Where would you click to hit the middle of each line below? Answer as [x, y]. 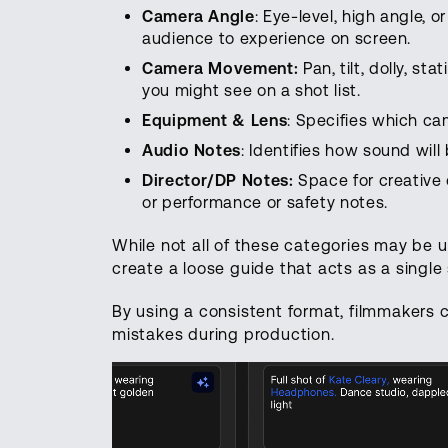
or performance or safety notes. [265, 202]
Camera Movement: [222, 68]
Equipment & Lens [215, 120]
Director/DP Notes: [218, 180]
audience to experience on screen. [277, 38]
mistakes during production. [223, 334]
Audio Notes [192, 150]
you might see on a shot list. [251, 90]
